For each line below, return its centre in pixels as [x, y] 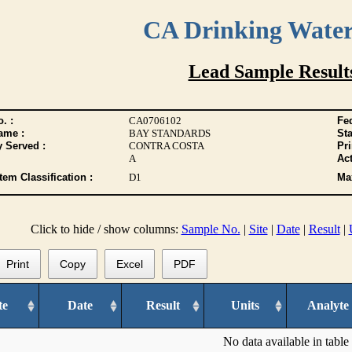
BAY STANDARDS [169, 133]
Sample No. [211, 229]
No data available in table [286, 341]
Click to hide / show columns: [106, 229]
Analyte [328, 305]
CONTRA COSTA [166, 146]
